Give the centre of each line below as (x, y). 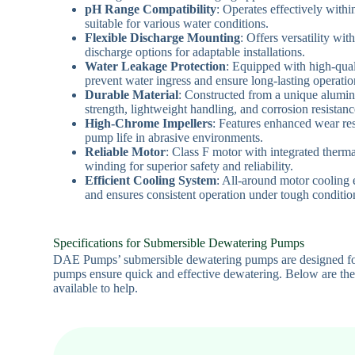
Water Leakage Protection (156, 66)
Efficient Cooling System (151, 180)
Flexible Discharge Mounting (163, 37)
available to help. (96, 288)
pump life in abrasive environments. (174, 137)
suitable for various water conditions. (177, 23)
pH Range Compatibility (151, 9)
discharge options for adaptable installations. (195, 52)
